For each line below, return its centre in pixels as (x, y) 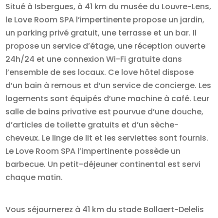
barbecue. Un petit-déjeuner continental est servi (103, 164)
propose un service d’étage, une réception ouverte (106, 46)
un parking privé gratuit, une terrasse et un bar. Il (101, 33)
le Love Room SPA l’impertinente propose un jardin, (105, 20)
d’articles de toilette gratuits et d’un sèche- (92, 125)
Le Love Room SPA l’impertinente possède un (93, 151)
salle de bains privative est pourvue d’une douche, (105, 112)
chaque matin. (34, 178)
